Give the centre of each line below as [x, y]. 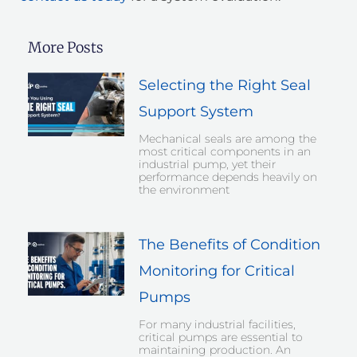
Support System [196, 112]
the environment [184, 190]
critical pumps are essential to [220, 337]
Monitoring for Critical [216, 271]
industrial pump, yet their [207, 165]
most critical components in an [224, 152]
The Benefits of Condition [229, 245]
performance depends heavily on [228, 177]
